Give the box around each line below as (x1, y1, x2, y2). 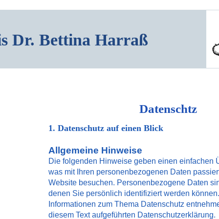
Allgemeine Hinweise (48, 145, 142, 155)
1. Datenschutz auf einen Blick (48, 123, 163, 133)
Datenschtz (139, 102, 197, 115)
